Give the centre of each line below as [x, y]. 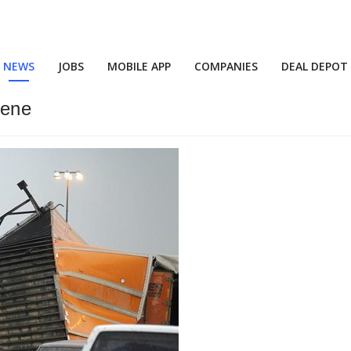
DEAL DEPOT [315, 66]
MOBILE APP [139, 66]
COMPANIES [226, 66]
